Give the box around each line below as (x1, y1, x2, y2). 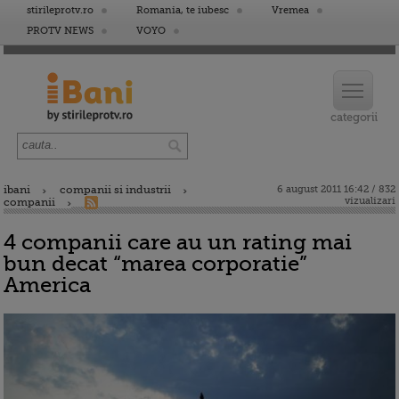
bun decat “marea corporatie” (4, 251, 307, 276)
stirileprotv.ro (27, 4, 94, 16)
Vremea (272, 4, 309, 16)
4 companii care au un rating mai (4, 230, 352, 255)
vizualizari (345, 195, 395, 207)
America (4, 273, 91, 297)
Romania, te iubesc (136, 4, 229, 16)
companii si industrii (60, 183, 171, 196)
